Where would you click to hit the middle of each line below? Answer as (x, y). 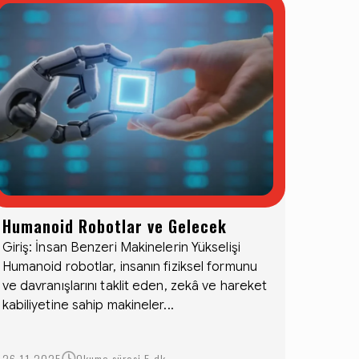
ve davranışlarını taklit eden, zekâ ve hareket (135, 286)
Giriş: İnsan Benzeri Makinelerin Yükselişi (121, 248)
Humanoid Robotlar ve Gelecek (114, 226)
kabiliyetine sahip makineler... (88, 305)
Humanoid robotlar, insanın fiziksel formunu (129, 267)
